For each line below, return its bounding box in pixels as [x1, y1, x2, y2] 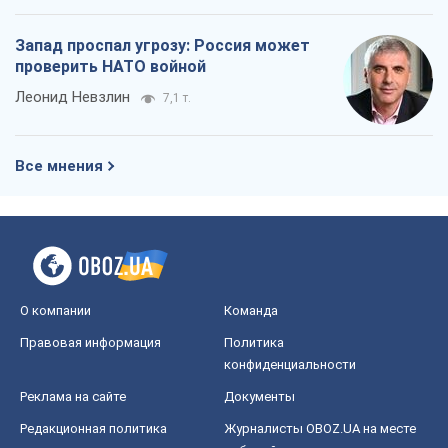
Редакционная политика [20, 420, 167, 436]
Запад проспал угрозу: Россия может [15, 35, 310, 55]
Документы [224, 388, 295, 404]
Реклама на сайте [20, 388, 126, 404]
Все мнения [15, 156, 103, 175]
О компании [20, 302, 91, 318]
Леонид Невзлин [15, 87, 130, 106]
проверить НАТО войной [15, 56, 206, 76]
